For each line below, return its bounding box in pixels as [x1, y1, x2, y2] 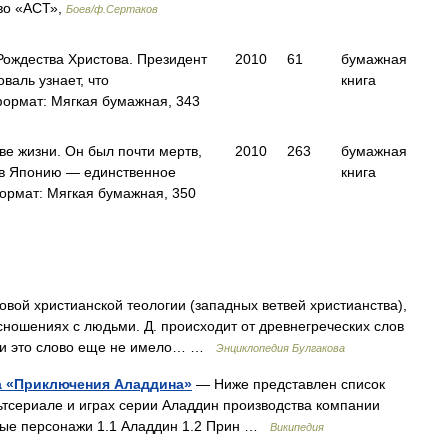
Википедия [270, 421, 324, 433]
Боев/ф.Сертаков [66, 3, 158, 15]
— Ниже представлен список [192, 376, 385, 392]
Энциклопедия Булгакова [216, 342, 345, 354]
